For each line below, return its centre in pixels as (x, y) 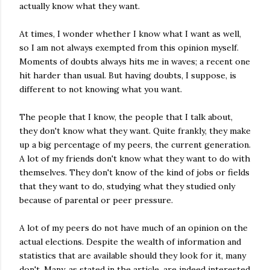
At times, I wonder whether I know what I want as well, (130, 34)
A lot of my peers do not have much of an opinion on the (133, 228)
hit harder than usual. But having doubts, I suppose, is (128, 75)
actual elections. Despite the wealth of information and (130, 242)
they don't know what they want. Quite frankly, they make (135, 131)
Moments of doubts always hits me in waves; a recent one (135, 61)
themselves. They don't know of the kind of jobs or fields (134, 172)
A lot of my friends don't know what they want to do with (135, 159)
